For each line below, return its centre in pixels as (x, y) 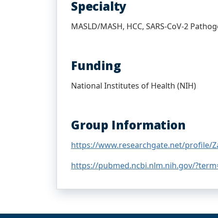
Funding (96, 65)
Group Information (128, 125)
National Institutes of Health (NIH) (134, 86)
